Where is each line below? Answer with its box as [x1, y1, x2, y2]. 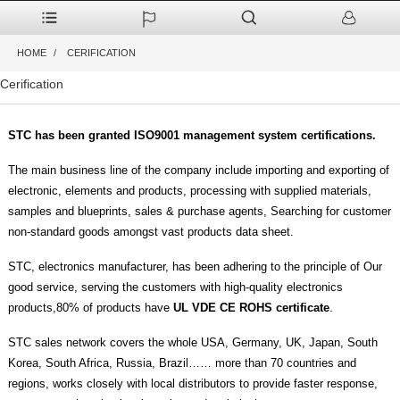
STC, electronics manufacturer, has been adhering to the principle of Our [7, 260, 382, 273]
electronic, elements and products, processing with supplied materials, [7, 184, 371, 197]
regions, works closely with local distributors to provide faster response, [7, 377, 378, 390]
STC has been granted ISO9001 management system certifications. [7, 129, 376, 142]
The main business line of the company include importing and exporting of [7, 163, 389, 177]
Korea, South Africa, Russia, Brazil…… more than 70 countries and [7, 356, 356, 370]
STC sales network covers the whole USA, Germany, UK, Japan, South [7, 336, 378, 349]
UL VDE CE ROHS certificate [172, 301, 329, 314]
